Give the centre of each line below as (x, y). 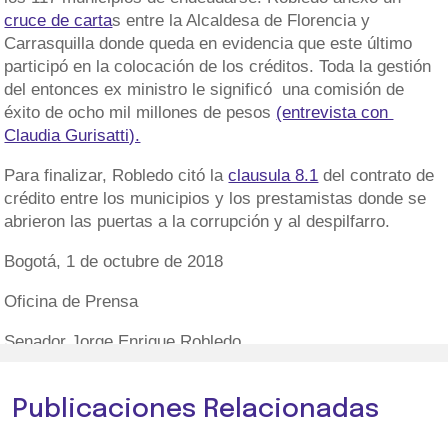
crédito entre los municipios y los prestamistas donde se (215, 198)
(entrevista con (335, 112)
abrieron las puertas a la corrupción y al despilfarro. (197, 221)
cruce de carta (58, 20)
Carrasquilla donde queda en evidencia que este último (208, 43)
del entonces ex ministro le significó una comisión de (204, 89)
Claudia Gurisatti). (72, 135)
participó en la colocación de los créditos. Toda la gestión (218, 66)
